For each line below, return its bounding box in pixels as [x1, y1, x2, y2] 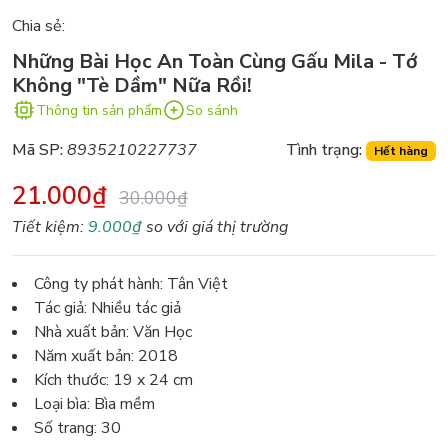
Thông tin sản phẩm [36, 100, 162, 120]
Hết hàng [374, 143, 429, 160]
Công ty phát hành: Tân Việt [34, 273, 228, 296]
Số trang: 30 [34, 417, 121, 440]
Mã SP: [12, 139, 63, 162]
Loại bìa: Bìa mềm [34, 393, 155, 416]
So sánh [186, 100, 238, 120]
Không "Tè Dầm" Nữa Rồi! [12, 72, 252, 100]
